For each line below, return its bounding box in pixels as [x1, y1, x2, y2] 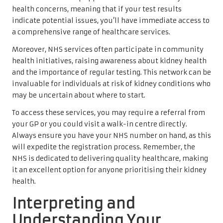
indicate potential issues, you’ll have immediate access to [12, 16, 210, 25]
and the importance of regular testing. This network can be [12, 68, 211, 77]
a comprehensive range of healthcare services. [12, 27, 170, 36]
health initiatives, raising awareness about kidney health [12, 56, 207, 65]
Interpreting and [12, 194, 135, 213]
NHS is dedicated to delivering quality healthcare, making [12, 154, 208, 163]
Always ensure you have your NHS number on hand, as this [12, 131, 211, 140]
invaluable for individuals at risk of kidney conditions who [12, 79, 211, 88]
